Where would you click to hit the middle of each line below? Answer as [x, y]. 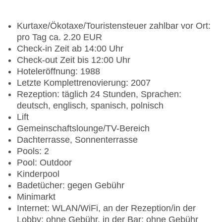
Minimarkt [36, 197]
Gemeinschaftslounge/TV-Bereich [83, 129]
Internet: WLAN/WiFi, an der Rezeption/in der [106, 208]
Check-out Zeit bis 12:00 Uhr [74, 60]
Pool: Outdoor [44, 163]
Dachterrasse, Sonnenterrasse [77, 140]
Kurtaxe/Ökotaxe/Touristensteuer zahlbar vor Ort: [114, 26]
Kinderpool [38, 174]
